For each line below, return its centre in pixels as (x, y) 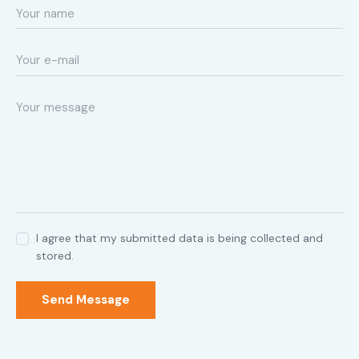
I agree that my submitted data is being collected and (180, 238)
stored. (55, 256)
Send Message (86, 300)
